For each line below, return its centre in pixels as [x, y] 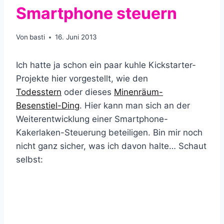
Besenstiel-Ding [48, 106]
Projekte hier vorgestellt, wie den [82, 79]
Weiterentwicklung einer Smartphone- [92, 119]
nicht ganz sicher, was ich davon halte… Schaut [111, 146]
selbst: [29, 160]
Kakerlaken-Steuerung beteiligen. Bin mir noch [109, 133]
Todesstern [39, 92]
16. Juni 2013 [76, 37]
